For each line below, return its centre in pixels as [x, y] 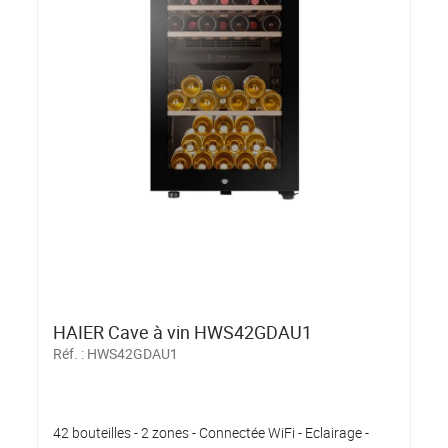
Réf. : [70, 353]
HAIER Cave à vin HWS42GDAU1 [183, 331]
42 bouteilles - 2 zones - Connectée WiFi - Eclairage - [211, 432]
